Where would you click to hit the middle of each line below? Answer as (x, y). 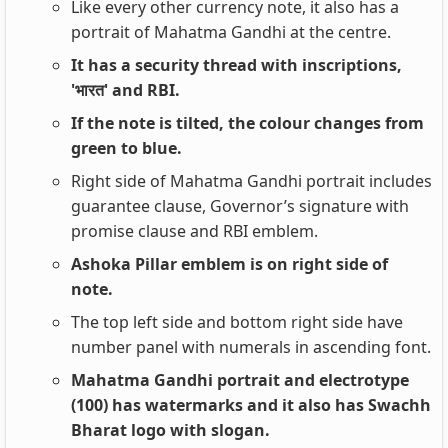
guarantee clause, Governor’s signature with (240, 206)
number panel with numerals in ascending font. (251, 347)
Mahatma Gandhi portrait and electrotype (240, 380)
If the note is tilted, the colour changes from (247, 123)
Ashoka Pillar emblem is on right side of (229, 264)
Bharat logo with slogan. (170, 430)
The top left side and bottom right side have (237, 322)
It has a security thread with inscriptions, (236, 65)
